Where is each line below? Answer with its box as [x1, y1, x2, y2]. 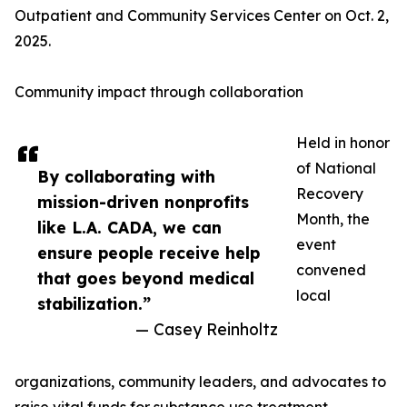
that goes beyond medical [37, 268, 254, 289]
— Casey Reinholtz [135, 319, 278, 340]
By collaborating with [37, 166, 215, 187]
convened [296, 261, 366, 280]
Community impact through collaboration [15, 83, 303, 102]
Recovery [296, 184, 363, 203]
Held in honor [296, 134, 390, 153]
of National [296, 159, 376, 178]
